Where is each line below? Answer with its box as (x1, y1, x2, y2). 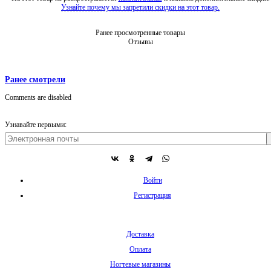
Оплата (129, 245, 151, 254)
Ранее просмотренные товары (96, 28, 185, 37)
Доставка (126, 230, 154, 239)
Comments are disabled (5, 93, 71, 102)
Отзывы (128, 38, 153, 46)
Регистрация (134, 191, 171, 200)
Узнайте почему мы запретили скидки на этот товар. (61, 3, 220, 11)
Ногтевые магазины (110, 260, 171, 269)
